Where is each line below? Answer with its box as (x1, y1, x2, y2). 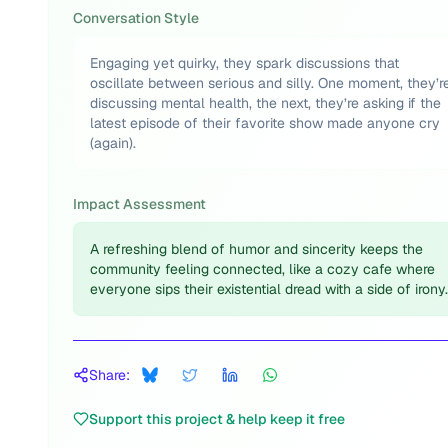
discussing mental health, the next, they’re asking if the (90, 94, 441, 112)
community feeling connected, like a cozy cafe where (90, 260, 435, 278)
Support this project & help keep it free (89, 410, 345, 428)
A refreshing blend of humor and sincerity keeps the (90, 240, 423, 258)
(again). (90, 134, 136, 152)
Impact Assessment (73, 195, 206, 213)
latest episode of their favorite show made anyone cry (90, 114, 440, 132)
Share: (89, 366, 130, 384)
